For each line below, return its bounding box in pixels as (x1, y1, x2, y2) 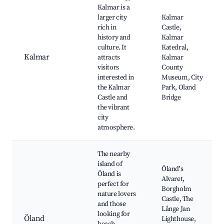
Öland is (97, 169, 121, 179)
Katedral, (161, 43, 188, 52)
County (161, 63, 183, 72)
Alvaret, (161, 174, 184, 184)
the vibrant (97, 103, 129, 112)
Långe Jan (161, 204, 190, 214)
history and (97, 33, 130, 42)
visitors (97, 63, 119, 72)
